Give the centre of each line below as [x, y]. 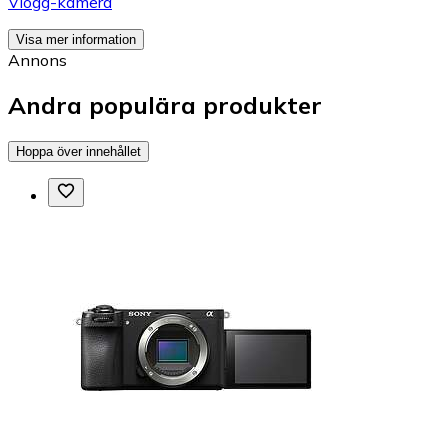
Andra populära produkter [165, 105]
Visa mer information [76, 40]
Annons [37, 60]
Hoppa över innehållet [78, 151]
